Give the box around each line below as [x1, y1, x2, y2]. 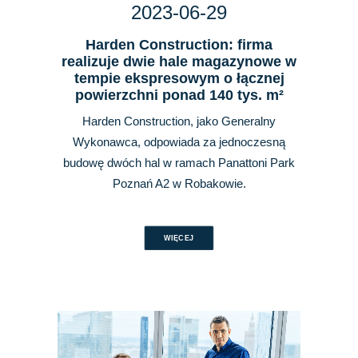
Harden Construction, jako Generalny [82, 113, 276, 128]
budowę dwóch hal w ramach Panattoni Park [63, 155, 295, 169]
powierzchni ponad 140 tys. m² [74, 86, 284, 103]
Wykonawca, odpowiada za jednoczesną [73, 134, 285, 149]
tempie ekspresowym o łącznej [74, 70, 284, 86]
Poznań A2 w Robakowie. [112, 176, 246, 190]
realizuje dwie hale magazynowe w [62, 53, 296, 70]
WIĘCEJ [163, 233, 195, 242]
